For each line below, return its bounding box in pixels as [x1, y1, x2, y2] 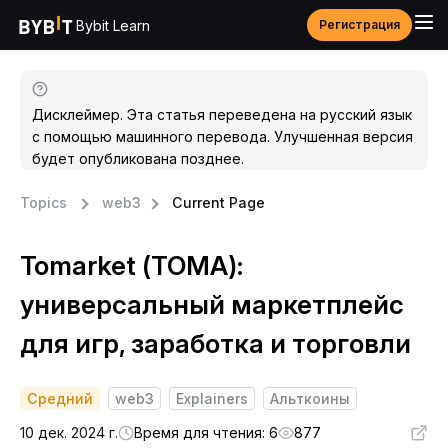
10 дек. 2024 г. [20, 424, 118, 441]
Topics [20, 194, 67, 211]
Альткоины [270, 390, 350, 407]
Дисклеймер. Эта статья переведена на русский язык [32, 106, 412, 123]
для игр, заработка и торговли [20, 328, 411, 359]
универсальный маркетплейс [20, 289, 404, 320]
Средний [27, 390, 93, 407]
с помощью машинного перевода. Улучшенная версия [32, 128, 413, 145]
